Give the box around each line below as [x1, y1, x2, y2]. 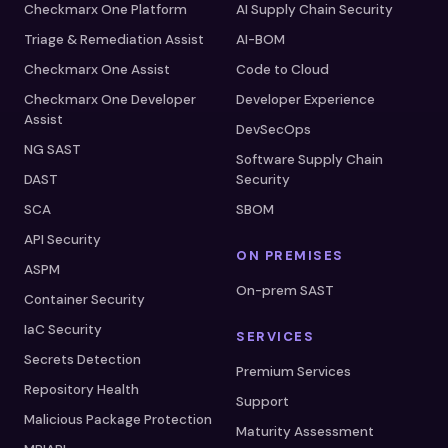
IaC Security [24, 320, 102, 338]
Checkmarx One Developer [24, 90, 196, 108]
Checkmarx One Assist [24, 60, 170, 78]
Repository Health [24, 380, 139, 398]
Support [236, 392, 289, 410]
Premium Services [236, 362, 351, 380]
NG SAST [24, 140, 81, 158]
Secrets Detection [24, 350, 141, 368]
